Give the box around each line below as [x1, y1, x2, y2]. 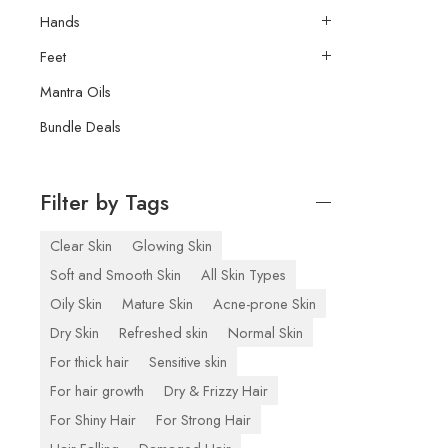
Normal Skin [228, 321, 303, 343]
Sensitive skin [149, 350, 227, 372]
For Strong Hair [156, 408, 251, 430]
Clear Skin [50, 234, 112, 256]
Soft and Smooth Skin [50, 263, 181, 285]
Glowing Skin [132, 234, 212, 256]
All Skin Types [201, 263, 286, 285]
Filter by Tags [40, 186, 169, 218]
